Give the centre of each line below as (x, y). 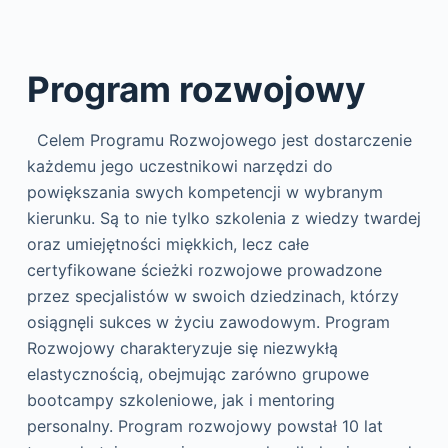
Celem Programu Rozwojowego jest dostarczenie (219, 140)
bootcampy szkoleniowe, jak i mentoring (180, 400)
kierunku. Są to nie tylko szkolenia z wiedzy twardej (223, 218)
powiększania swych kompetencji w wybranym (204, 192)
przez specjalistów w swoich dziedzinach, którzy (212, 296)
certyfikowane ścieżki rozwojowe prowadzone (204, 270)
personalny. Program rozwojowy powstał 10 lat (204, 426)
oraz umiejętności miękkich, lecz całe (167, 244)
